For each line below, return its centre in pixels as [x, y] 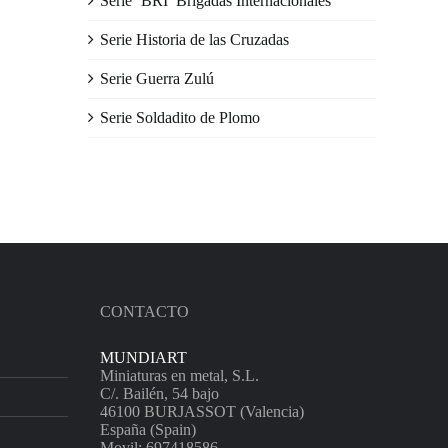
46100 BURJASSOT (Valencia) [202, 411]
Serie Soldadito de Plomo [180, 117]
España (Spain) [148, 429]
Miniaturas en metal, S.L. [179, 375]
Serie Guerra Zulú [157, 78]
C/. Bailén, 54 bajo [159, 393]
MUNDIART [143, 357]
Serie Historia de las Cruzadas [194, 39]
